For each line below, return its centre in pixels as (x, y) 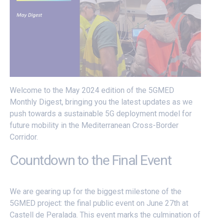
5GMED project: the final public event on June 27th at (99, 203)
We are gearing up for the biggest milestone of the (96, 192)
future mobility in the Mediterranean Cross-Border (94, 125)
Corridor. (24, 137)
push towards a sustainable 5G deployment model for (101, 113)
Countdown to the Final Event (91, 161)
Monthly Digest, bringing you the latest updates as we (101, 102)
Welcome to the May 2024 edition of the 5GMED (92, 90)
